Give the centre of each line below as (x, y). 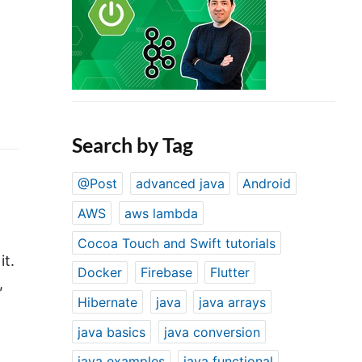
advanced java (180, 184)
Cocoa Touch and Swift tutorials (177, 243)
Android (267, 184)
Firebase (166, 273)
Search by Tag (133, 144)
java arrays (233, 302)
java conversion (212, 332)
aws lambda (161, 213)
